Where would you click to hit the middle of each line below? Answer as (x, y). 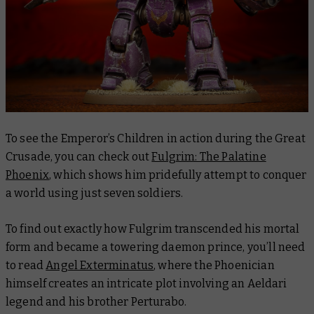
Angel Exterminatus (100, 266)
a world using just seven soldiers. (95, 193)
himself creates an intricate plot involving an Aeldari (146, 284)
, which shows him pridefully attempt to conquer (178, 175)
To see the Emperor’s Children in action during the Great (156, 139)
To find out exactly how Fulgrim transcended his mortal (153, 229)
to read (26, 266)
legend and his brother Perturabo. (96, 302)
